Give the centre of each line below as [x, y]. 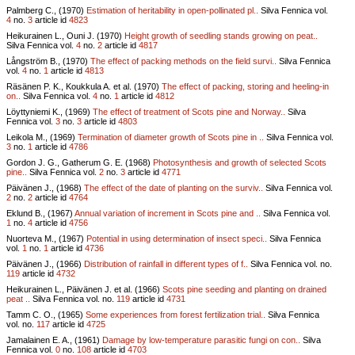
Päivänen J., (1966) [45, 263]
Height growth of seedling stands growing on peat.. [221, 35]
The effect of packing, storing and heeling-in [245, 86]
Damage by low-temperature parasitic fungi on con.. [201, 340]
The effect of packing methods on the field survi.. [183, 61]
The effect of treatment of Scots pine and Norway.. [189, 111]
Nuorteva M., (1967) [46, 238]
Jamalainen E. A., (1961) [54, 340]
